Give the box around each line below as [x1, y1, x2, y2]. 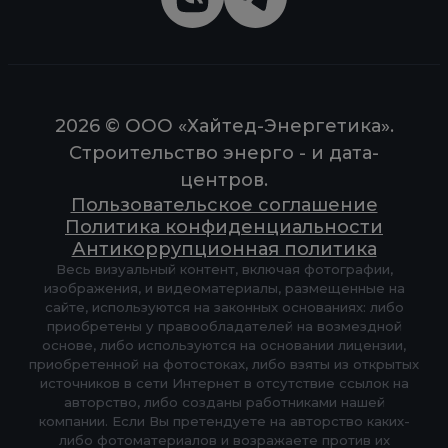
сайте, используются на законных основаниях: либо [44, 299, 404, 316]
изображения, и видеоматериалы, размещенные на [43, 280, 405, 297]
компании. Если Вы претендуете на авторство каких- [38, 413, 410, 430]
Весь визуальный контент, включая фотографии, [55, 261, 393, 278]
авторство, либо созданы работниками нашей [63, 394, 385, 411]
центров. [180, 169, 268, 192]
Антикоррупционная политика [71, 238, 377, 261]
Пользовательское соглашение [70, 194, 378, 217]
